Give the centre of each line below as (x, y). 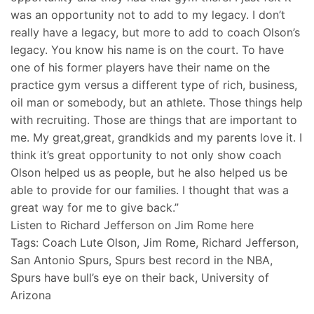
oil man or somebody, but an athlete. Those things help (157, 103)
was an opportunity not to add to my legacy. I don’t (148, 15)
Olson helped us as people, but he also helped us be (149, 173)
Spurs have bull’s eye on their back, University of (140, 278)
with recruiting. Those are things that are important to (154, 120)
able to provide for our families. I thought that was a (150, 190)
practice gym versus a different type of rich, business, (154, 85)
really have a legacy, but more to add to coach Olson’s (155, 33)
